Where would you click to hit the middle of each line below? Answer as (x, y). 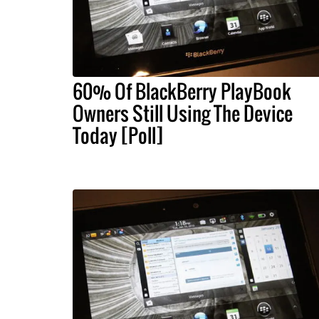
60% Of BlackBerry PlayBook (182, 91)
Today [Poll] (118, 135)
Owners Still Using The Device (183, 113)
